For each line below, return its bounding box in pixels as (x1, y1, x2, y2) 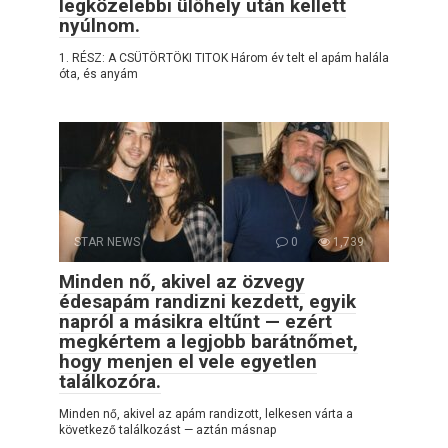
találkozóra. (59, 370, 161, 394)
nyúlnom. (59, 14, 140, 38)
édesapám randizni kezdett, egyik (59, 290, 356, 314)
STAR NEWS (74, 235, 140, 250)
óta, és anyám (59, 67, 138, 82)
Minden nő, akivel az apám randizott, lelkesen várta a (59, 407, 353, 422)
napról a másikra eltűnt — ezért (59, 310, 332, 334)
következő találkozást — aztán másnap (59, 423, 276, 438)
